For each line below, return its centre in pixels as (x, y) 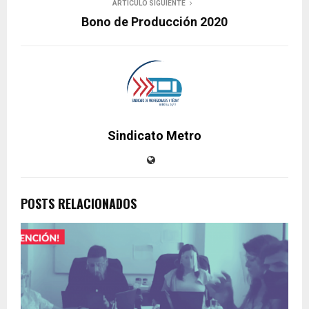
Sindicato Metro (154, 135)
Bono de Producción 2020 (154, 21)
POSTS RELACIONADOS (79, 203)
